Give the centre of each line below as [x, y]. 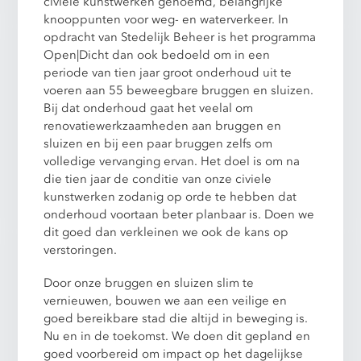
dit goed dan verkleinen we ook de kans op [166, 232]
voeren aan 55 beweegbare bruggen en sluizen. [179, 90]
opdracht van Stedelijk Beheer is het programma [180, 37]
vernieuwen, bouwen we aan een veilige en [166, 300]
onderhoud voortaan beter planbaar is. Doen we [179, 214]
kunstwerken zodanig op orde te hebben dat [170, 196]
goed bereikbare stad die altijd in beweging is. [176, 318]
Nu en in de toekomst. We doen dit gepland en [177, 336]
